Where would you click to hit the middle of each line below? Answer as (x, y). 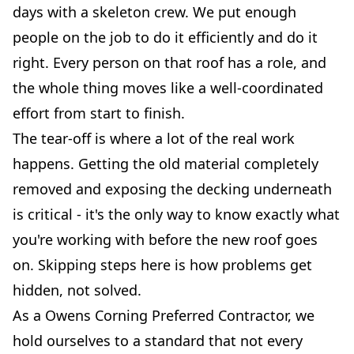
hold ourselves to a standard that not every (158, 341)
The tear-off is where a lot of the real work (154, 139)
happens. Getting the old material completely (166, 164)
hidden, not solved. (77, 290)
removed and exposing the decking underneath (172, 189)
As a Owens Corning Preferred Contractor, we (164, 316)
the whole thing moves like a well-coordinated (168, 88)
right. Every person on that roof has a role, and (169, 63)
